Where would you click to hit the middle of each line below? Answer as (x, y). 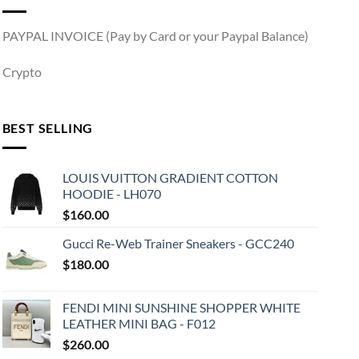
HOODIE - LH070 (111, 193)
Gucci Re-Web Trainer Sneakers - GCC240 (178, 243)
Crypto (22, 72)
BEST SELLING (48, 128)
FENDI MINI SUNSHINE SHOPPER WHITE (181, 307)
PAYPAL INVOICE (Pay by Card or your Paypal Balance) (155, 35)
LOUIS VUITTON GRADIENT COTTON (170, 177)
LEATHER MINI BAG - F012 (139, 323)
